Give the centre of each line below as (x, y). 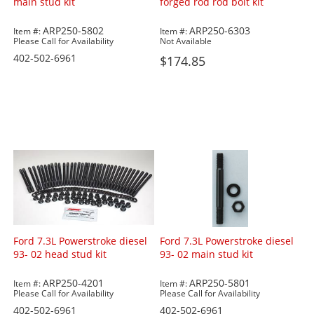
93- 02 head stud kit (60, 254)
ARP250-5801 (220, 283)
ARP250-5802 (74, 31)
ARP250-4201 (74, 283)
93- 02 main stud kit (207, 254)
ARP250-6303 (220, 31)
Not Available (186, 41)
